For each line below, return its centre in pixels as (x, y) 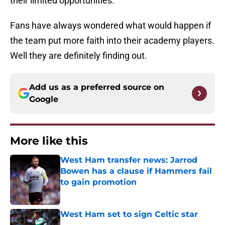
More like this (49, 141)
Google (44, 99)
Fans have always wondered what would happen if (110, 26)
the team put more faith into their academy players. (112, 41)
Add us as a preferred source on (97, 87)
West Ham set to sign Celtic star (129, 214)
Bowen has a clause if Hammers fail (136, 171)
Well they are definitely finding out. (79, 56)
